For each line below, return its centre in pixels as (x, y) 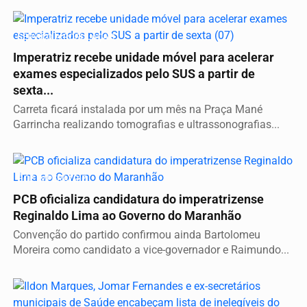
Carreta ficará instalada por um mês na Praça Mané (138, 109)
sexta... (33, 90)
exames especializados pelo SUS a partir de (134, 74)
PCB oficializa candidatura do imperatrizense (138, 199)
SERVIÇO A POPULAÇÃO (66, 36)
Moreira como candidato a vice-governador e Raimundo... (151, 249)
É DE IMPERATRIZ (52, 178)
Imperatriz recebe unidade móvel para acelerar (144, 57)
